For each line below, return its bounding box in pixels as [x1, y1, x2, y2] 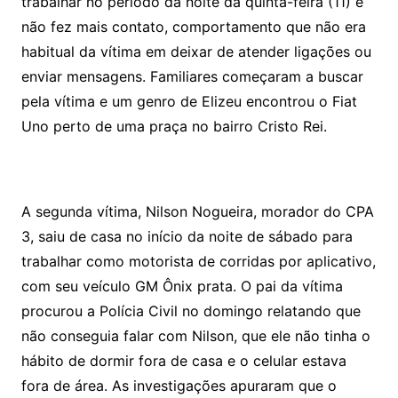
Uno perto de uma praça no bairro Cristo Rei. [20, 116, 327, 135]
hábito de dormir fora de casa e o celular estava [20, 351, 346, 370]
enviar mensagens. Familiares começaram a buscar [20, 67, 363, 85]
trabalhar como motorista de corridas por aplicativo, [20, 251, 376, 270]
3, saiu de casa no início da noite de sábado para [20, 227, 353, 245]
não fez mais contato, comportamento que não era [20, 17, 366, 36]
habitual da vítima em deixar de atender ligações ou [20, 42, 371, 60]
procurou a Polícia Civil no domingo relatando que [20, 301, 361, 320]
